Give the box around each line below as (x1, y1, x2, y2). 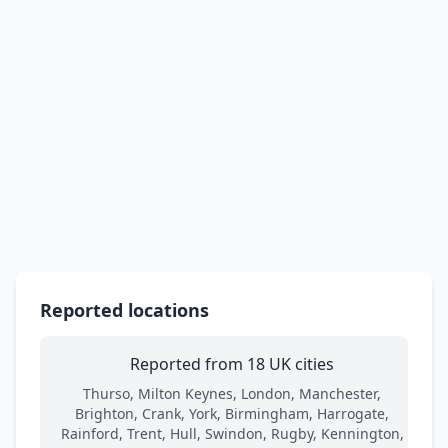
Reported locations (40, 297, 209, 322)
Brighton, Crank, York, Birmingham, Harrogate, (75, 403, 389, 423)
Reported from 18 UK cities (130, 352, 334, 375)
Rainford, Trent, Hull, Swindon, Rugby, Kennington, (60, 423, 404, 443)
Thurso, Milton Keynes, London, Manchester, (83, 383, 381, 403)
